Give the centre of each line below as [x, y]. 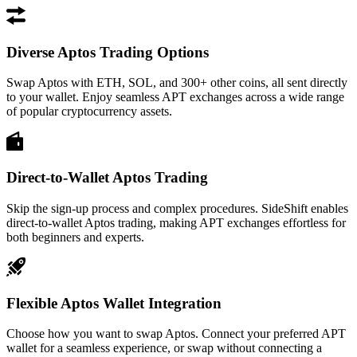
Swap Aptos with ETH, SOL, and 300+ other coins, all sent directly [177, 83]
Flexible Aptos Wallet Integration [114, 303]
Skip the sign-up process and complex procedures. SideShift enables [177, 208]
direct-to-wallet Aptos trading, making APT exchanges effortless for [176, 222]
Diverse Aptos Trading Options [108, 52]
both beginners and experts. [75, 237]
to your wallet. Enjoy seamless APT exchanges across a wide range [175, 97]
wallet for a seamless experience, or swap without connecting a [164, 348]
